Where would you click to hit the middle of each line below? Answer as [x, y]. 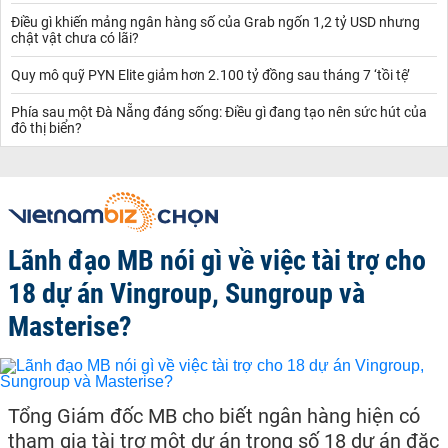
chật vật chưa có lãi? [75, 37]
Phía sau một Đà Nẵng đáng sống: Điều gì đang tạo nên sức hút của [219, 111]
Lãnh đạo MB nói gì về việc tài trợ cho [217, 260]
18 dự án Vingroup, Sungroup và [186, 293]
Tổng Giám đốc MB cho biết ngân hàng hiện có [214, 415]
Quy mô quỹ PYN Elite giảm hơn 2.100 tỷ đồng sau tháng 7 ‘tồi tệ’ [210, 74]
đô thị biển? [46, 127]
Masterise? [70, 326]
